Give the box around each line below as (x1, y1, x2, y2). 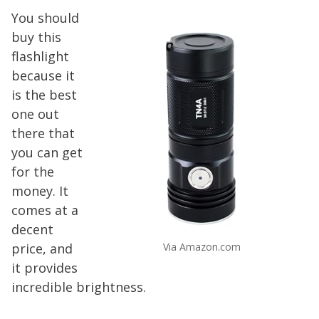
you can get (11, 144, 83, 161)
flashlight (11, 48, 69, 65)
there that (11, 125, 75, 142)
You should (11, 9, 79, 26)
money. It (11, 182, 68, 199)
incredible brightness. (11, 278, 146, 296)
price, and (11, 240, 73, 257)
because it (11, 67, 75, 84)
